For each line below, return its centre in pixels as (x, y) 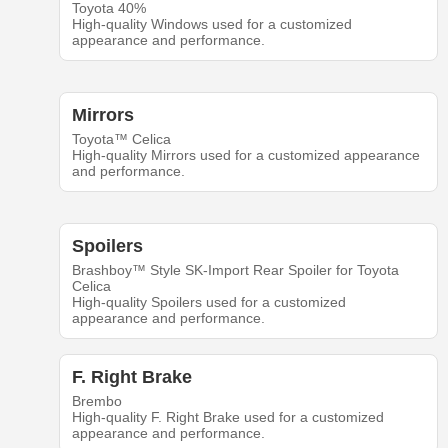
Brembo (96, 400)
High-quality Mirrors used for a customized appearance (245, 154)
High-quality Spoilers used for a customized (208, 301)
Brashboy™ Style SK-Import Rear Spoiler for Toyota (235, 269)
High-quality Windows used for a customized (211, 23)
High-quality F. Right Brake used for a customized (227, 416)
